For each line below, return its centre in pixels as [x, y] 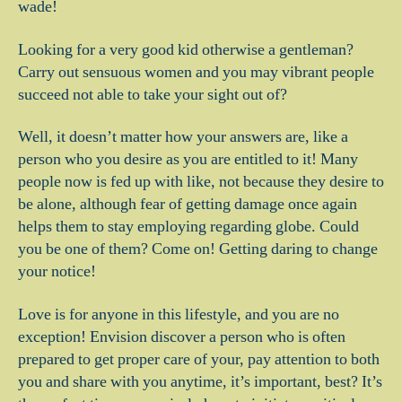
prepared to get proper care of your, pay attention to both [199, 359]
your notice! [57, 271]
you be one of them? [83, 249]
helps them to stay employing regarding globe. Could [188, 227]
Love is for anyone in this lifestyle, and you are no [179, 314]
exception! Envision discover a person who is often [182, 336]
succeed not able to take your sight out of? [153, 94]
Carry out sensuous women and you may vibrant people [196, 72]
